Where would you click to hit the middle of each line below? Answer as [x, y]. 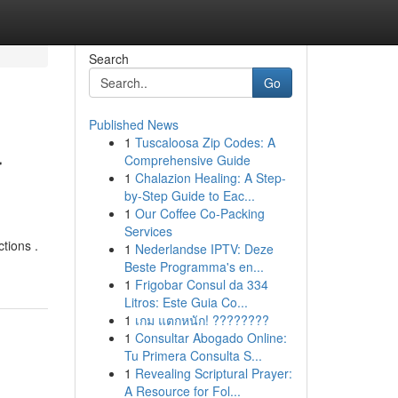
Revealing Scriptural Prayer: [213, 373]
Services [148, 231]
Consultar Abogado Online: [211, 338]
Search [108, 59]
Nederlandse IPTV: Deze [204, 249]
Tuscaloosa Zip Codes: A [205, 142]
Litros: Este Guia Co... [186, 302]
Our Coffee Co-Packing [199, 213]
